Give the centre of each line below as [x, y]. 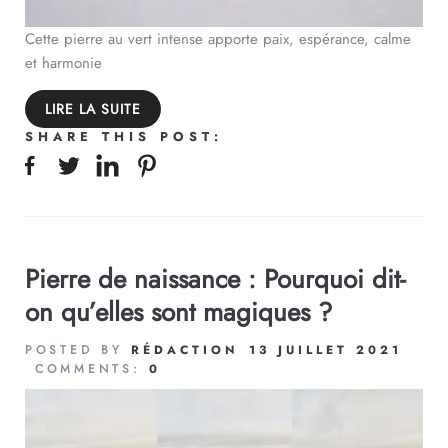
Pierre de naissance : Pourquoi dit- [215, 279]
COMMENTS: [92, 369]
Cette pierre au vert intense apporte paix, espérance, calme [218, 39]
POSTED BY [78, 350]
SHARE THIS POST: [124, 137]
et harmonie [63, 63]
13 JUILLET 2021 [325, 350]
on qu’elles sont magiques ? [178, 312]
